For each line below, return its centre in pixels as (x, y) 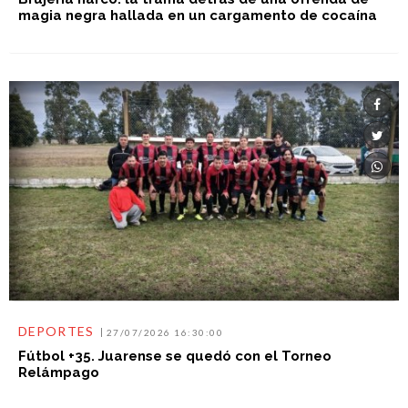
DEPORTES (56, 331)
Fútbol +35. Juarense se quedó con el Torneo (174, 356)
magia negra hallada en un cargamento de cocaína (197, 16)
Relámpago (58, 372)
